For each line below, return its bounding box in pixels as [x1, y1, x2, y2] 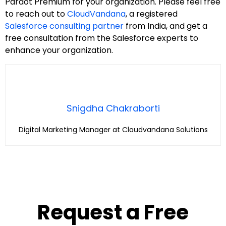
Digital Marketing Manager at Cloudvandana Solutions [18, 124, 208, 135]
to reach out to [5, 8, 67, 20]
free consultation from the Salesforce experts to [5, 32, 198, 44]
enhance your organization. [5, 44, 115, 56]
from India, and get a [124, 20, 207, 32]
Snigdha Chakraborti [66, 101, 160, 115]
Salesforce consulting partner [5, 20, 124, 32]
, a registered [126, 8, 178, 20]
